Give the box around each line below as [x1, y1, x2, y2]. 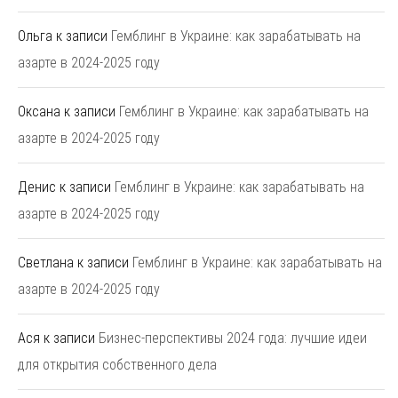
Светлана [18, 253, 74, 271]
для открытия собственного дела [18, 355, 217, 373]
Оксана [18, 102, 60, 120]
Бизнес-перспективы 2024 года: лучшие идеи [99, 329, 367, 346]
